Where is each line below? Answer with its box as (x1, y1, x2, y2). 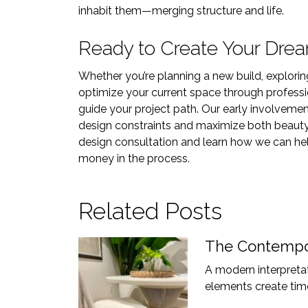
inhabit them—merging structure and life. (78, 4, 284, 17)
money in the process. (78, 152, 190, 165)
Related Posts (78, 197, 222, 225)
